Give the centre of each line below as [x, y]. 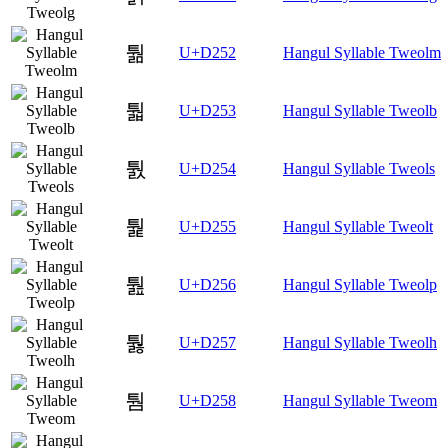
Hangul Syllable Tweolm [362, 52]
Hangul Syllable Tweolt [358, 226]
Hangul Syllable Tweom [360, 400]
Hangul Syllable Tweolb [360, 110]
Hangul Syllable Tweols [359, 168]
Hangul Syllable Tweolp [360, 284]
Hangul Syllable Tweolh [360, 342]
